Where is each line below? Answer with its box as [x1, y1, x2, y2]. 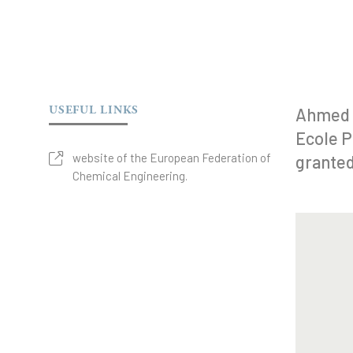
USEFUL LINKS [49, 102, 139, 117]
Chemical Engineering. [72, 169, 188, 183]
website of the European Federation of [72, 150, 271, 165]
